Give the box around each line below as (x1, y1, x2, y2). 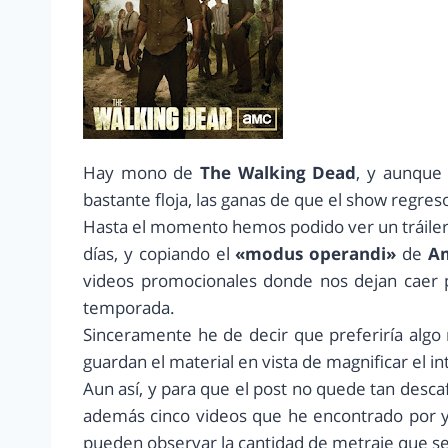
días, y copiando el (83, 242, 236, 266)
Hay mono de (83, 161, 194, 185)
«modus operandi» (235, 242, 397, 266)
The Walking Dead (193, 161, 357, 185)
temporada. (83, 296, 175, 320)
